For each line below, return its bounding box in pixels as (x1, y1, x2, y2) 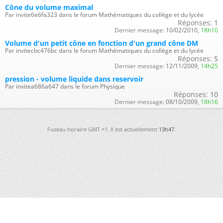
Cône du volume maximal (5, 2, 93, 12)
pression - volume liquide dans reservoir (5, 74, 143, 84)
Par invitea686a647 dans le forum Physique (5, 82, 125, 91)
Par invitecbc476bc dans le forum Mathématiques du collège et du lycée (5, 46, 204, 55)
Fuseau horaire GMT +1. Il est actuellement (47, 125, 159, 133)
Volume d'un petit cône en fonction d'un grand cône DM (5, 38, 198, 48)
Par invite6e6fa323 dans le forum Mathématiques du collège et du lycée (5, 10, 204, 19)
